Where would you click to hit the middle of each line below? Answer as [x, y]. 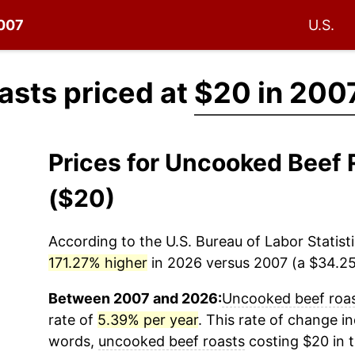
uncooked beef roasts [171, 341]
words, [73, 341]
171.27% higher [97, 263]
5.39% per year [147, 320]
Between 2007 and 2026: [135, 298]
